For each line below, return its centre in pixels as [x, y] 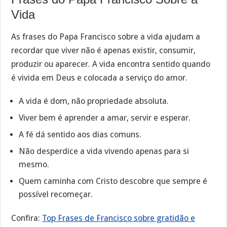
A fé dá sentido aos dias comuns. [80, 134]
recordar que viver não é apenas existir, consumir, [104, 51]
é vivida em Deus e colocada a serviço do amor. [100, 78]
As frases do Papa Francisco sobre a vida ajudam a [106, 37]
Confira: [27, 218]
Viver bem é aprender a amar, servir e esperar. [105, 118]
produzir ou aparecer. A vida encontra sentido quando [111, 64]
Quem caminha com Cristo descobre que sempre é [113, 181]
